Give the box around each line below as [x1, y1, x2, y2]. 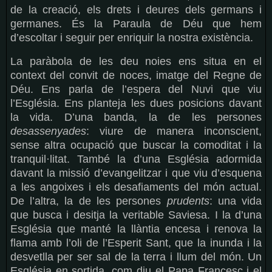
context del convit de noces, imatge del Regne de [10, 69, 262, 82]
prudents [166, 195, 209, 208]
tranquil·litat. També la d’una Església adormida [10, 153, 262, 166]
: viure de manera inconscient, [86, 125, 262, 138]
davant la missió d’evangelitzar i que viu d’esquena [10, 167, 262, 180]
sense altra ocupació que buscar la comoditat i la [10, 139, 262, 152]
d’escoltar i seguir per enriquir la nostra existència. [10, 32, 253, 44]
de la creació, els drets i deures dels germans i [10, 4, 262, 16]
